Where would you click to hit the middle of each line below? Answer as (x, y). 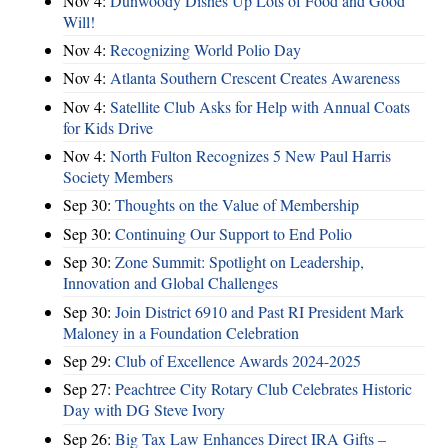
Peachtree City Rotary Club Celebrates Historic (263, 389)
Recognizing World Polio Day (205, 49)
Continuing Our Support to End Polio (233, 233)
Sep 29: (89, 360)
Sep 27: (89, 389)
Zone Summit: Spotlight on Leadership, (239, 262)
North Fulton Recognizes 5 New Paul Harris (250, 156)
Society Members (118, 177)
